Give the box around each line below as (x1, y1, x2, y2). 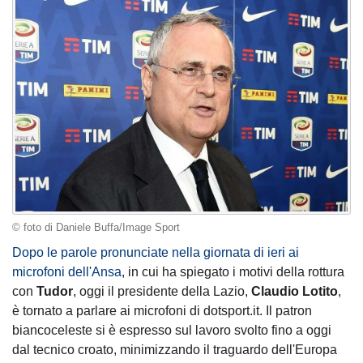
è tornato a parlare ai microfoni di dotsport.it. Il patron (12, 304, 312, 318)
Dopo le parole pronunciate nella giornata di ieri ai (12, 246, 299, 260)
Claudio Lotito (251, 284, 338, 299)
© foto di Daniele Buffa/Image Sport (12, 222, 180, 233)
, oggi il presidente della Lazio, (73, 284, 251, 299)
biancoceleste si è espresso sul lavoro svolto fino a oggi (12, 323, 331, 338)
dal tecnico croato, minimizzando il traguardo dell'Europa (12, 343, 337, 357)
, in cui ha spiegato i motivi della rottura (122, 265, 344, 280)
